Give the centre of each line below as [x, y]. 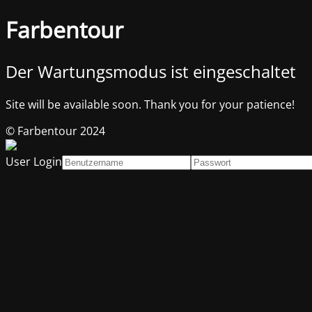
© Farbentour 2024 [55, 131]
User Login [34, 161]
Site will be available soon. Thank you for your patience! [150, 104]
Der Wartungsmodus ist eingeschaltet [151, 71]
